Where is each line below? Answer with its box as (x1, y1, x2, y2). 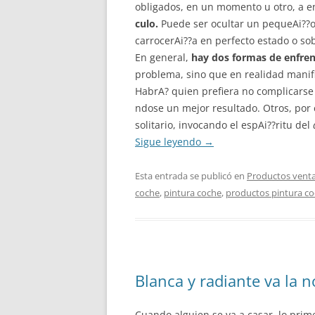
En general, (135, 51, 191, 64)
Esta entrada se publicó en (135, 169, 247, 182)
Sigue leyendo (135, 135, 204, 148)
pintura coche (164, 186, 221, 199)
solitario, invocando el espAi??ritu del (135, 118, 313, 131)
